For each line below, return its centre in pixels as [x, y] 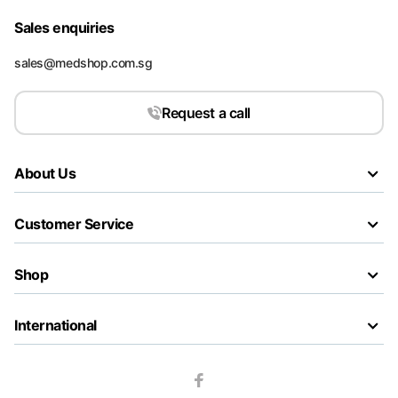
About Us [45, 173]
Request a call [206, 113]
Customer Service [74, 224]
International [56, 325]
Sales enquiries [64, 28]
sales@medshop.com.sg [84, 63]
